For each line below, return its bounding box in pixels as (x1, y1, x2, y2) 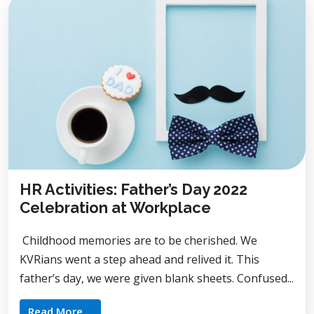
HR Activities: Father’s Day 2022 (20, 180, 247, 198)
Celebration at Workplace (20, 198, 211, 217)
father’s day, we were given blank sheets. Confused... (20, 270, 294, 286)
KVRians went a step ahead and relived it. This (20, 251, 259, 267)
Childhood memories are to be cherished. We (20, 232, 257, 248)
